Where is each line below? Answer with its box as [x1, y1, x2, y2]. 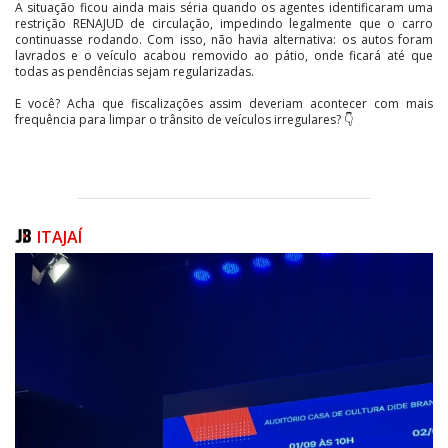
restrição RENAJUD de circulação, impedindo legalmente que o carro [15, 14, 433, 32]
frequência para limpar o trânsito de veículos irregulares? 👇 [15, 110, 354, 128]
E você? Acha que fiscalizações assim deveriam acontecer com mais [15, 94, 433, 112]
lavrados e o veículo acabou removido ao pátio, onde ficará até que [15, 46, 433, 64]
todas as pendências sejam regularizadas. [15, 62, 254, 80]
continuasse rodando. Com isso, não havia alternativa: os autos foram [15, 30, 433, 48]
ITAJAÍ [37, 225, 86, 248]
